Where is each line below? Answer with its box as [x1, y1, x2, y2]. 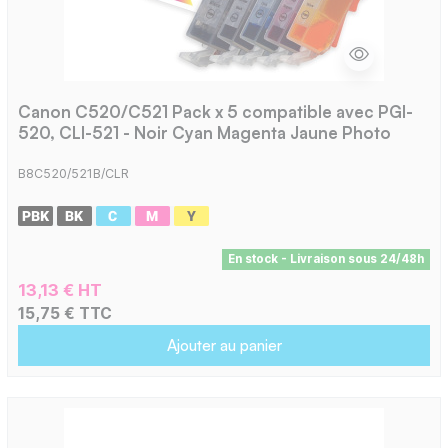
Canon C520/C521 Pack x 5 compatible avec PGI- [17, 100, 413, 122]
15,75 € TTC [17, 303, 112, 323]
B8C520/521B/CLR [17, 165, 129, 181]
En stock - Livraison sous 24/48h [227, 251, 424, 266]
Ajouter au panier [166, 334, 282, 355]
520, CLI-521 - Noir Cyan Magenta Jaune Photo [17, 121, 391, 143]
